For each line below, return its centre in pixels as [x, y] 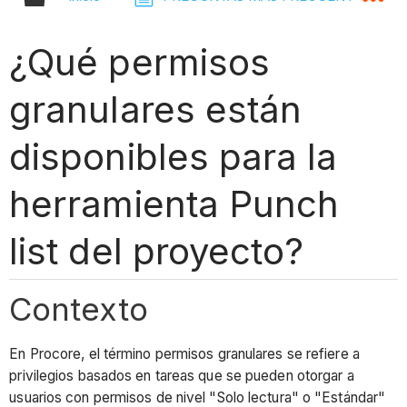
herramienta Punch [174, 203]
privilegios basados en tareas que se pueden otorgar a [182, 376]
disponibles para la [173, 156]
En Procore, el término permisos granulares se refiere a [184, 354]
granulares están [155, 109]
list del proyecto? [156, 251]
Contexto [79, 308]
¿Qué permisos [139, 62]
